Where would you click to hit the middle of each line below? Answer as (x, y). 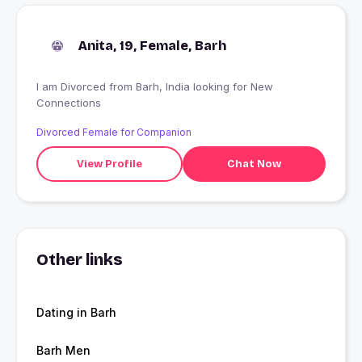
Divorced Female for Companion (114, 133)
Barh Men (63, 351)
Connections (69, 103)
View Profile (109, 164)
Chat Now (254, 164)
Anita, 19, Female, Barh (152, 46)
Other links (80, 260)
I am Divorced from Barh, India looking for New (73, 87)
